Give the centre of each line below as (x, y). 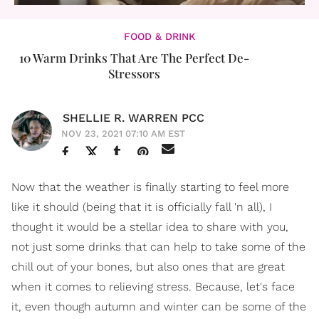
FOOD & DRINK (159, 36)
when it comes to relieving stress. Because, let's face (153, 287)
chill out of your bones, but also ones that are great (148, 267)
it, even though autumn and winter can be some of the (159, 307)
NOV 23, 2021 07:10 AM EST (123, 134)
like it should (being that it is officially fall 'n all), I (142, 207)
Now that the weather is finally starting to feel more (150, 187)
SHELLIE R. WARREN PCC (134, 118)
